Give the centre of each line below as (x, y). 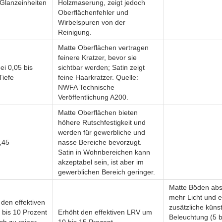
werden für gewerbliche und (102, 132)
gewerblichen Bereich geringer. (107, 172)
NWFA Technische (86, 87)
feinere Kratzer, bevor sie (97, 57)
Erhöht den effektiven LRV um (105, 212)
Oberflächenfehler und (93, 12)
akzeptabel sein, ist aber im (101, 162)
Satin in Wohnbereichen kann (104, 152)
